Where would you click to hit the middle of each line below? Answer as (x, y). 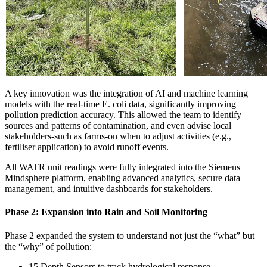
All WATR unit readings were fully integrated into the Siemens (122, 167)
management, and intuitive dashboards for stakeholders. (109, 189)
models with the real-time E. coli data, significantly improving (120, 104)
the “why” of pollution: (48, 246)
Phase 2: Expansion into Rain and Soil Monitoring (106, 212)
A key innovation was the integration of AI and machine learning (126, 94)
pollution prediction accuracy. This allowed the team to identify (123, 115)
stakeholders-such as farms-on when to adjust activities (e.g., (118, 136)
